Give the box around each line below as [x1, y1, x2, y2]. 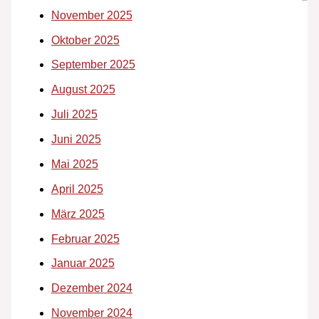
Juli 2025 [51, 108, 98, 121]
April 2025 [51, 182, 103, 195]
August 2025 [51, 83, 115, 96]
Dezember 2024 [51, 282, 132, 295]
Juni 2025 [51, 133, 101, 146]
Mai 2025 [51, 157, 98, 170]
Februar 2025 [51, 232, 120, 245]
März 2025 [51, 207, 105, 220]
